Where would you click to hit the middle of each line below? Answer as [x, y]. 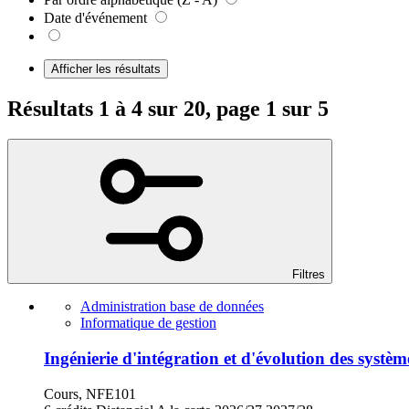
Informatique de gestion [148, 323]
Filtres [309, 275]
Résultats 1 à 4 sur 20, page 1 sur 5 [168, 108]
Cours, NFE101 [90, 393]
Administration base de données [172, 307]
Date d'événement [95, 17]
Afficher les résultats [106, 68]
